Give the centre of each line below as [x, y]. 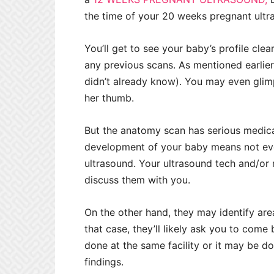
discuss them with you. [137, 180]
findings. [106, 262]
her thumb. [111, 98]
